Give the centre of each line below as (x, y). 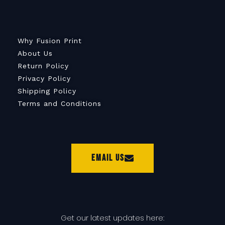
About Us (35, 53)
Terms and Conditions (60, 104)
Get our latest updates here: (113, 218)
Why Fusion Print (50, 41)
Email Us (108, 158)
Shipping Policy (47, 91)
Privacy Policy (44, 79)
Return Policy (43, 66)
